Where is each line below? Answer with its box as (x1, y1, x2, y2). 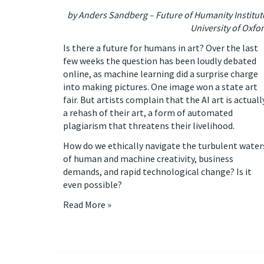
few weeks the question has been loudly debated (63, 55, 256, 67)
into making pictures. (63, 81, 151, 93)
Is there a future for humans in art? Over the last (63, 42, 258, 54)
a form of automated (148, 107, 233, 118)
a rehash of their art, (63, 107, 148, 118)
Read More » (63, 199, 111, 210)
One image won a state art (151, 81, 258, 93)
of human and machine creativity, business (63, 153, 233, 164)
